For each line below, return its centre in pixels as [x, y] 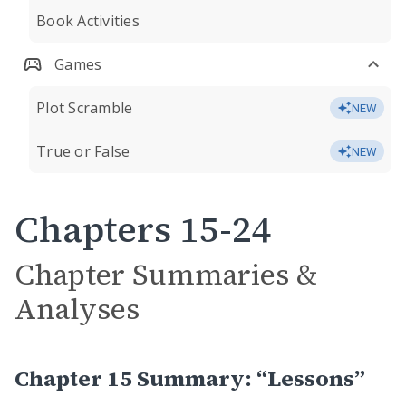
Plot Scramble [85, 108]
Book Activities [88, 21]
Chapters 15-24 [143, 229]
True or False [83, 151]
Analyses [77, 309]
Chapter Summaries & [166, 275]
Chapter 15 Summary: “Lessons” [190, 378]
